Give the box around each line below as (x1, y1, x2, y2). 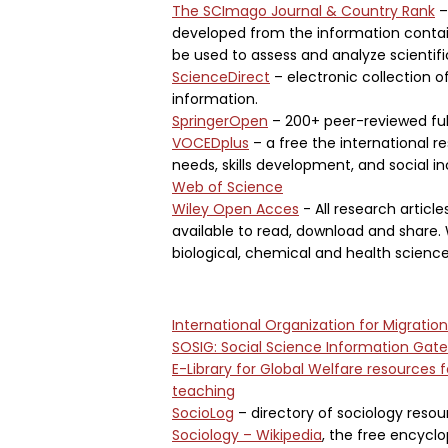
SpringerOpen (172, 111, 268, 131)
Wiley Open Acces (172, 199, 299, 219)
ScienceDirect (172, 67, 270, 87)
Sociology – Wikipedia (172, 425, 322, 445)
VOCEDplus (172, 133, 249, 153)
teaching (172, 381, 235, 401)
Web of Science (172, 177, 283, 197)
